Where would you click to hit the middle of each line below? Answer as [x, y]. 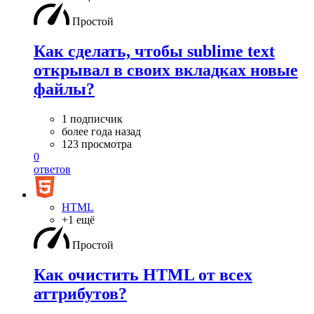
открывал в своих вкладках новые [166, 70]
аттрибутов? [80, 293]
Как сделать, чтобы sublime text [154, 51]
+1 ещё [78, 219]
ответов [52, 169]
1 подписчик [92, 118]
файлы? [64, 89]
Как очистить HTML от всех [143, 274]
